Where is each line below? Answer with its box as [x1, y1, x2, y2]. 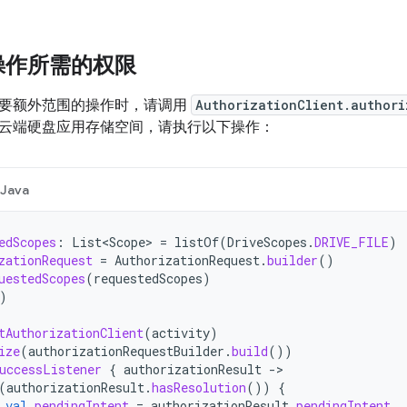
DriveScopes [227, 233, 307, 251]
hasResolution [152, 379, 246, 396]
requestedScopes [94, 270, 203, 287]
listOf [174, 233, 219, 251]
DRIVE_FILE [314, 233, 389, 251]
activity [152, 324, 210, 342]
